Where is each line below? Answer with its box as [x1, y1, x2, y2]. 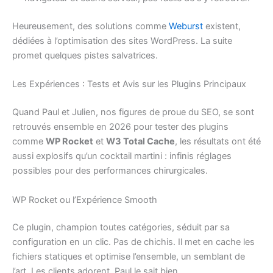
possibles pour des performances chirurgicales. [12, 165, 208, 177]
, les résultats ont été [175, 136, 261, 147]
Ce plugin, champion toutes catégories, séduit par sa [12, 222, 230, 233]
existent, [203, 21, 241, 32]
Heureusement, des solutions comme [12, 21, 169, 32]
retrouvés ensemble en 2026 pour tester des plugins [12, 121, 229, 133]
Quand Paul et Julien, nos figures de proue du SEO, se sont [12, 107, 254, 118]
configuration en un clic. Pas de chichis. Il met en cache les [12, 236, 255, 248]
